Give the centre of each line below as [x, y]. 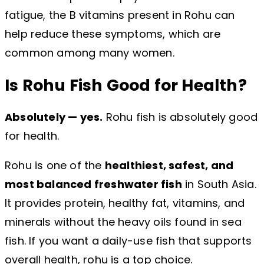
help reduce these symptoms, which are [113, 34]
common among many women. [90, 53]
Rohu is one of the [55, 166]
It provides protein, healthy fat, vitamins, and [125, 203]
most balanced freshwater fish [93, 184]
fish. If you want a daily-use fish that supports [128, 241]
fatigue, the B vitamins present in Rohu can [120, 15]
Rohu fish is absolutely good [180, 117]
